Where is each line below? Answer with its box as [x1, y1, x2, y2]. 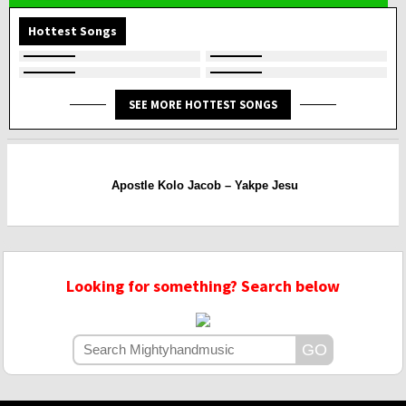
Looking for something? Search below [66, 275, 340, 297]
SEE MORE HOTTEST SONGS [129, 97, 277, 112]
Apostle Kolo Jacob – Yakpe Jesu [111, 178, 298, 192]
